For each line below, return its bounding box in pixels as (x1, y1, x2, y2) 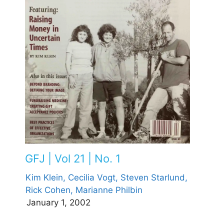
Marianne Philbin (75, 185, 142, 195)
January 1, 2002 (26, 197, 90, 208)
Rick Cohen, (25, 185, 73, 195)
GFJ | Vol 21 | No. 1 (25, 152, 120, 165)
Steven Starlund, (120, 172, 187, 183)
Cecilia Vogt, (68, 172, 118, 183)
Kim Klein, (25, 172, 65, 183)
